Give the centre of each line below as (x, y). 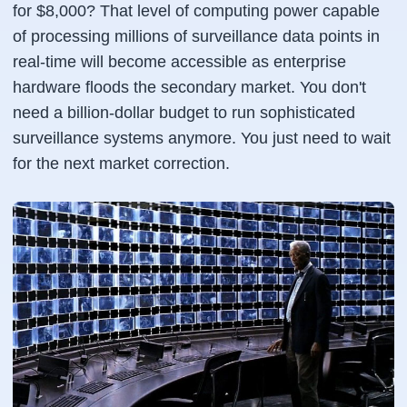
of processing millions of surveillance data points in (196, 36)
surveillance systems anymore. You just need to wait (202, 138)
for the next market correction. (121, 164)
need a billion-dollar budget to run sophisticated (184, 113)
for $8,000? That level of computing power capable (196, 11)
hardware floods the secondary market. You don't (189, 87)
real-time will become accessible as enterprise (179, 62)
